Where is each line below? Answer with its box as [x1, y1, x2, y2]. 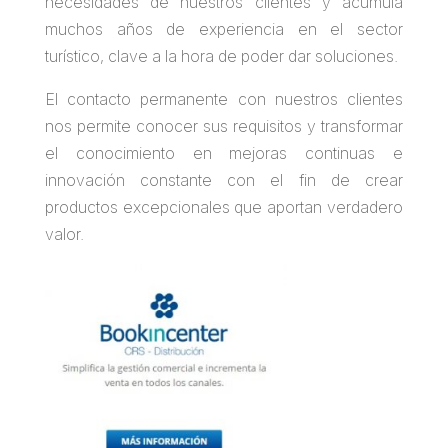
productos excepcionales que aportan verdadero [44, 197, 404, 218]
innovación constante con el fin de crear [44, 170, 404, 191]
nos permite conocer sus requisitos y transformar [44, 116, 404, 137]
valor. [44, 224, 84, 245]
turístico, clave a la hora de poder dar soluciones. [44, 46, 398, 67]
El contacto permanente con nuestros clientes [44, 89, 404, 110]
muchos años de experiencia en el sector [44, 19, 404, 40]
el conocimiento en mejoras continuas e [44, 143, 404, 164]
